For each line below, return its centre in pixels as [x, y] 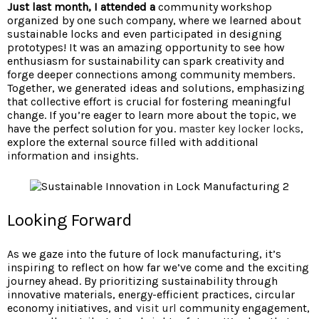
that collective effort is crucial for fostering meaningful [149, 101]
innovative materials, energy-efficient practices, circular [151, 294]
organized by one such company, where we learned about [154, 20]
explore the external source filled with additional [133, 142]
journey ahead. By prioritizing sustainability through [142, 281]
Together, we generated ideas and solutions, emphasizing [156, 88]
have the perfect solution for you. [93, 128]
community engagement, [243, 308]
